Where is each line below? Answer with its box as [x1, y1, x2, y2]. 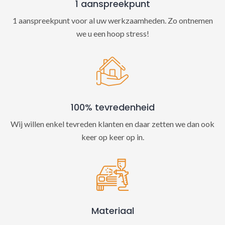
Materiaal [91, 204, 134, 217]
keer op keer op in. [81, 132, 144, 142]
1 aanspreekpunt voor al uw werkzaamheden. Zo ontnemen [12, 16, 213, 25]
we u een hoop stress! [76, 29, 149, 38]
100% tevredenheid [70, 101, 155, 114]
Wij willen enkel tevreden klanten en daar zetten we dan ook [11, 119, 214, 129]
